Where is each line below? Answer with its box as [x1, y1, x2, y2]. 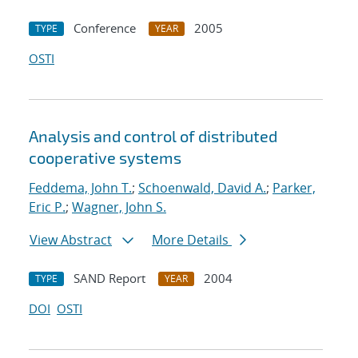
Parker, [272, 179, 316, 197]
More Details [152, 231, 232, 249]
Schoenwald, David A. [138, 179, 266, 197]
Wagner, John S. [72, 198, 166, 217]
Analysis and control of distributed [29, 126, 277, 146]
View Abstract [30, 231, 112, 249]
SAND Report [74, 270, 145, 287]
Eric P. [29, 198, 66, 217]
